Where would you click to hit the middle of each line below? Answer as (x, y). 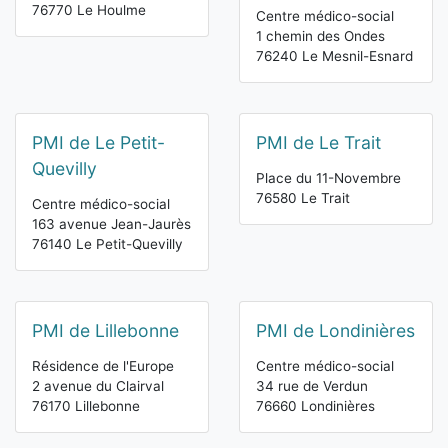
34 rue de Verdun (312, 386)
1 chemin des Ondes (320, 36)
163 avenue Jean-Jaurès (111, 224)
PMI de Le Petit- (98, 143)
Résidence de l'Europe (103, 366)
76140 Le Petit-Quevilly (107, 244)
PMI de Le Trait (318, 143)
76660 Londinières (315, 406)
